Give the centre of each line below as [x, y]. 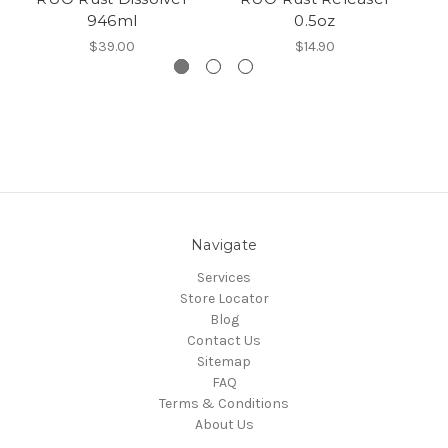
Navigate [224, 245]
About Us [224, 425]
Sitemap [224, 362]
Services [224, 278]
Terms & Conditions [224, 404]
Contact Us [224, 341]
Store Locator [224, 299]
